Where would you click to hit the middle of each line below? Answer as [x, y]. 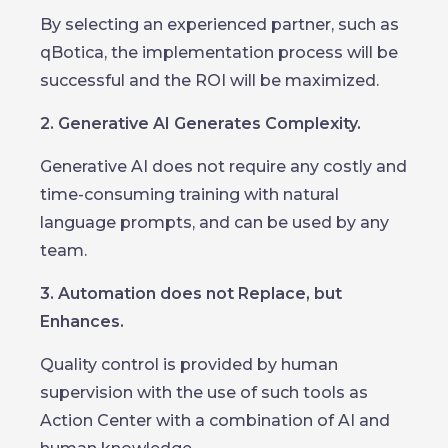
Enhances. [82, 321]
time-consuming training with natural [189, 194]
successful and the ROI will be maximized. [209, 80]
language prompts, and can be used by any [214, 222]
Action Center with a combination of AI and [215, 420]
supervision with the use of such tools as [204, 392]
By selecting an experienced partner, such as [219, 24]
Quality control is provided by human [189, 364]
